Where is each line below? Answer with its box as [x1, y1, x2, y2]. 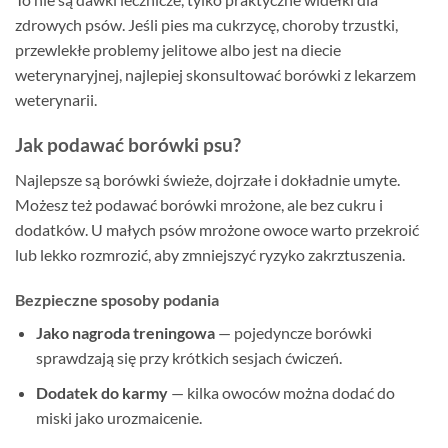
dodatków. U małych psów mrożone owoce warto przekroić [15, 219, 419, 239]
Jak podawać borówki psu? [15, 132, 241, 156]
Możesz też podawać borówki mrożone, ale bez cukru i [15, 194, 383, 214]
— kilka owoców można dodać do [167, 382, 395, 402]
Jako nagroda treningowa [35, 323, 215, 343]
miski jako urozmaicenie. [35, 407, 202, 427]
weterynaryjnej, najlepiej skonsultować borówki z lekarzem [15, 65, 416, 85]
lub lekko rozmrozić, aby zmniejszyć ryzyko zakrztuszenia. [15, 244, 405, 264]
